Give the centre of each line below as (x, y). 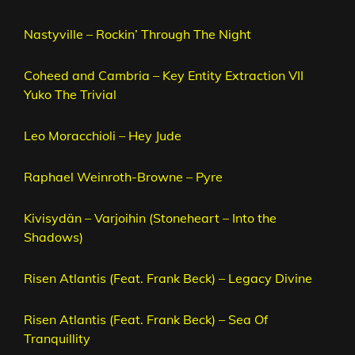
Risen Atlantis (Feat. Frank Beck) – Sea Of (146, 320)
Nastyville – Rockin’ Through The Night (137, 34)
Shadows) (53, 237)
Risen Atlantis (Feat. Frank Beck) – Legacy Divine (168, 279)
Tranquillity (57, 339)
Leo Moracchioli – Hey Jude (103, 136)
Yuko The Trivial (70, 95)
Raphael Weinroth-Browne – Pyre (123, 177)
